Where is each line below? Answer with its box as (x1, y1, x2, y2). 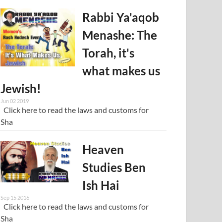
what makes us (82, 63, 161, 78)
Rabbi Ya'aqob (82, 9, 160, 24)
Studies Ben (82, 160, 146, 174)
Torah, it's (82, 45, 135, 60)
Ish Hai (82, 177, 120, 192)
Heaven (82, 142, 124, 157)
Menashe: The (82, 27, 158, 42)
